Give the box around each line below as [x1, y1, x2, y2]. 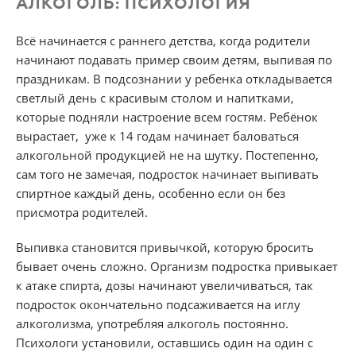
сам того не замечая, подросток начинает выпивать [16, 166, 319, 183]
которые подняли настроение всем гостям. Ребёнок [16, 109, 318, 126]
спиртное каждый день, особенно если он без [16, 185, 285, 202]
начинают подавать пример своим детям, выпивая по [16, 52, 332, 68]
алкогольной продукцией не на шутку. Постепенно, [16, 147, 319, 164]
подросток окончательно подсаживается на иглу [16, 296, 300, 313]
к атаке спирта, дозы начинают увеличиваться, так [16, 277, 313, 294]
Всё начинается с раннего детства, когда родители [16, 33, 311, 49]
